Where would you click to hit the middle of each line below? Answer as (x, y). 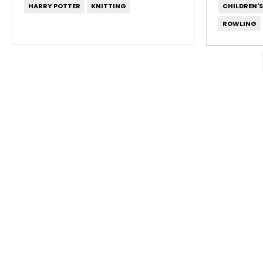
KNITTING (109, 6)
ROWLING (239, 23)
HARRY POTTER (54, 6)
